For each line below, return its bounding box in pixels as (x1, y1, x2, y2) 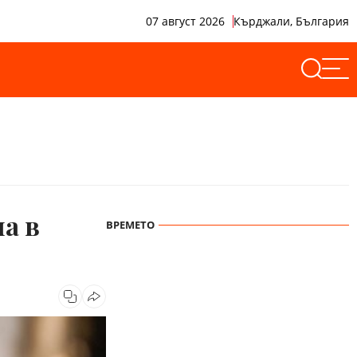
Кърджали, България (233, 13, 349, 29)
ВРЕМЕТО (106, 218, 155, 232)
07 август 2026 (146, 13, 225, 29)
